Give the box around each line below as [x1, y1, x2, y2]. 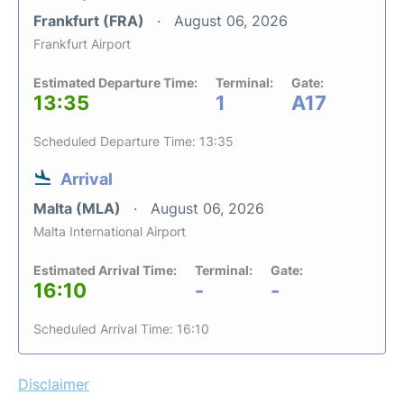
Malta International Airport [33, 223, 186, 239]
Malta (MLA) [33, 198, 124, 217]
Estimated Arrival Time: [33, 262, 177, 278]
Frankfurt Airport [33, 35, 131, 51]
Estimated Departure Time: [33, 74, 197, 90]
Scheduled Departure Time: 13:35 [33, 133, 234, 149]
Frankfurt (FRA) [33, 11, 148, 30]
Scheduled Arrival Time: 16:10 [33, 320, 209, 336]
